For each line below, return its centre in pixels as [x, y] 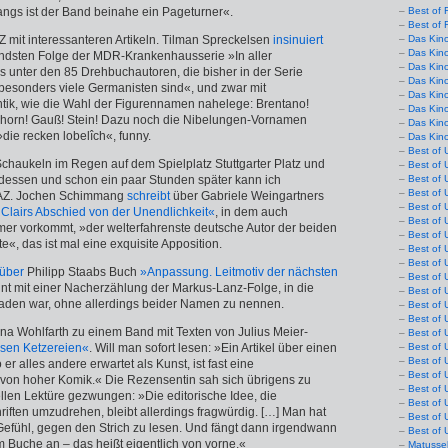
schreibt [148, 196]
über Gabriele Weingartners [247, 196]
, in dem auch [251, 212]
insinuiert [298, 40]
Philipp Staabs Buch [82, 272]
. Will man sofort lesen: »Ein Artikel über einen [213, 348]
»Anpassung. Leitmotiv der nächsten [239, 272]
